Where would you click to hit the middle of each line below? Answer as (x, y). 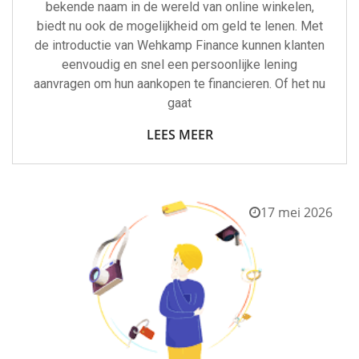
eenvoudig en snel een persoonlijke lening (179, 65)
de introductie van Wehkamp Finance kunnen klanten (179, 45)
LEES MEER (179, 135)
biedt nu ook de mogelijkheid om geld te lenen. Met (179, 26)
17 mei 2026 (296, 212)
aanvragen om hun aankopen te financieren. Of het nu (179, 84)
